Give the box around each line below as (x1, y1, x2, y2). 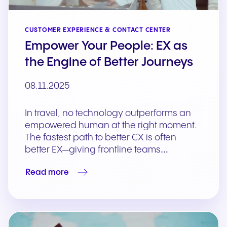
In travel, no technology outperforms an (25, 108, 191, 119)
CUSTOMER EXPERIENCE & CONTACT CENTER (25, 27, 171, 34)
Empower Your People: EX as (25, 40, 187, 53)
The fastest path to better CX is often (25, 133, 176, 143)
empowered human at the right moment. (25, 121, 197, 131)
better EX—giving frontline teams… (25, 145, 168, 155)
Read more (25, 168, 69, 177)
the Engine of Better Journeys (25, 56, 193, 69)
